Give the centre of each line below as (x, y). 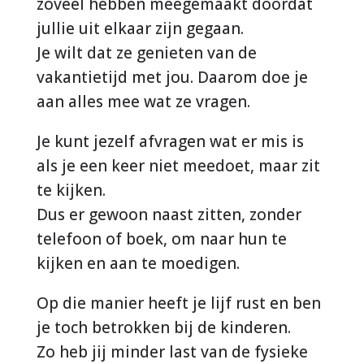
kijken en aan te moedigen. (138, 263)
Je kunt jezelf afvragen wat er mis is (170, 141)
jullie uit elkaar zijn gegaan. (140, 28)
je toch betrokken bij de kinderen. (163, 327)
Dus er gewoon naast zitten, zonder (169, 214)
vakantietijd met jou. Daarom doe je (172, 77)
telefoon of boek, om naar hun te (161, 238)
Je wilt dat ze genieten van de (146, 52)
